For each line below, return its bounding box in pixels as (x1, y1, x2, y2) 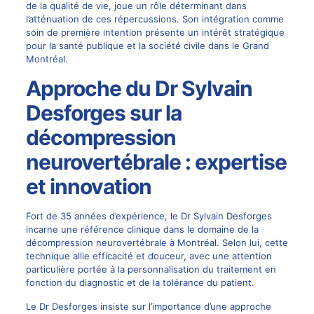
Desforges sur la (25, 100, 182, 125)
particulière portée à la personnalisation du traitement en (25, 264, 276, 275)
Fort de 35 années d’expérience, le (25, 210, 181, 221)
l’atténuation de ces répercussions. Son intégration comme (25, 13, 284, 25)
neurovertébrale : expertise (25, 149, 287, 175)
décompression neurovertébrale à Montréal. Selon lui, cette (25, 237, 288, 248)
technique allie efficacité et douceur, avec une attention (25, 250, 272, 261)
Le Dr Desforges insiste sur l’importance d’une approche (25, 301, 271, 312)
